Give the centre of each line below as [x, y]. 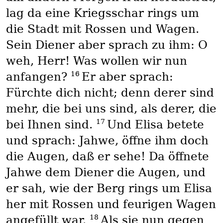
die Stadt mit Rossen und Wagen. [102, 29]
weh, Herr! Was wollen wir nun [96, 61]
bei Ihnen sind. [51, 125]
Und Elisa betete [155, 125]
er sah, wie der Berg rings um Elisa [109, 188]
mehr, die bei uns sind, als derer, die [111, 109]
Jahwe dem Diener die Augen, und [106, 172]
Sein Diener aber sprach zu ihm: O [107, 45]
